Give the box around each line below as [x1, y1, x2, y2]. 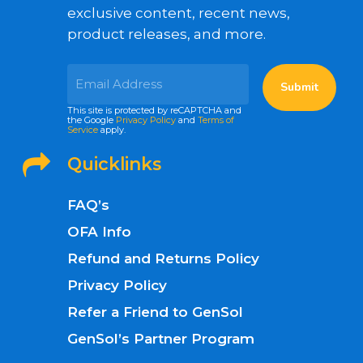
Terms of [198, 113, 234, 126]
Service [67, 123, 98, 135]
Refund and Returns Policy [67, 250, 259, 267]
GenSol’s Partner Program [67, 330, 254, 347]
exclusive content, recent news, [67, 4, 290, 21]
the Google [67, 113, 116, 126]
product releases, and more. [67, 25, 266, 42]
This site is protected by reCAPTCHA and [67, 104, 241, 116]
